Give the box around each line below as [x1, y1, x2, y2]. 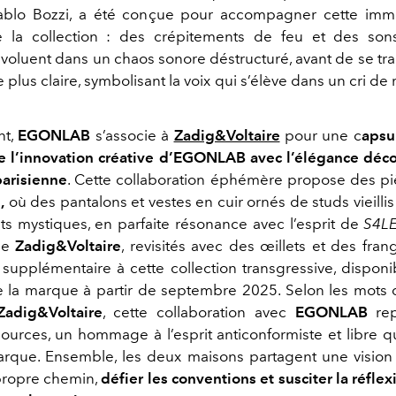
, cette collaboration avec [102, 302, 295, 321]
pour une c [279, 126, 362, 144]
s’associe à [90, 126, 174, 144]
